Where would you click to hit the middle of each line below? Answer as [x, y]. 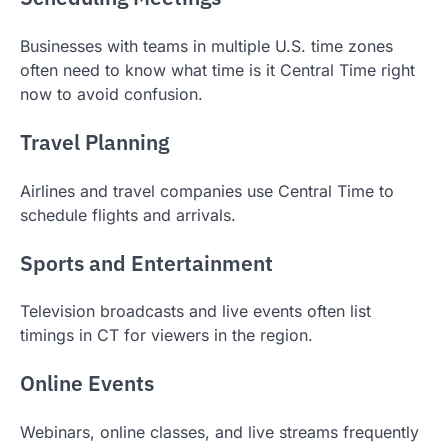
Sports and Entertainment [146, 263]
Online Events [87, 384]
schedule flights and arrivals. [128, 214]
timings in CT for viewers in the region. [166, 335]
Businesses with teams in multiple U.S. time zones [206, 46]
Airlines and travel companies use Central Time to [207, 190]
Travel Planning [94, 142]
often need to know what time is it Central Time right [217, 70]
